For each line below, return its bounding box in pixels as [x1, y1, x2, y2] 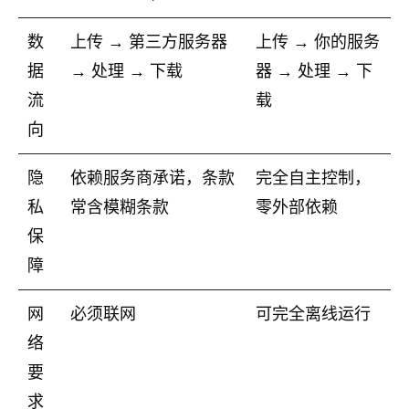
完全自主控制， [256, 169, 371, 188]
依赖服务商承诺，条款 [70, 169, 235, 188]
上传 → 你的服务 [256, 33, 380, 52]
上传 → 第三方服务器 [70, 33, 227, 52]
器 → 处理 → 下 [256, 62, 372, 81]
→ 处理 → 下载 [70, 62, 183, 81]
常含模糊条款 [70, 198, 169, 217]
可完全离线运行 [256, 305, 371, 324]
